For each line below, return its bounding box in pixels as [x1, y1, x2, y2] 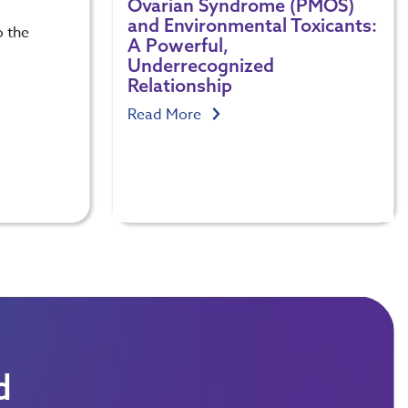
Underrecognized [127, 53, 274, 76]
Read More [127, 103, 205, 126]
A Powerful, [127, 33, 229, 56]
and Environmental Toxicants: [127, 13, 377, 36]
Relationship [127, 73, 232, 97]
